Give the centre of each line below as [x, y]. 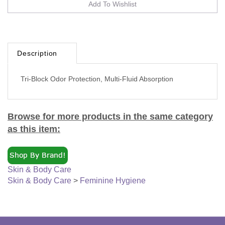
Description [37, 46]
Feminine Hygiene [113, 174]
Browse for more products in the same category [110, 110]
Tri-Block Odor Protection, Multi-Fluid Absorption [97, 72]
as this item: [34, 122]
